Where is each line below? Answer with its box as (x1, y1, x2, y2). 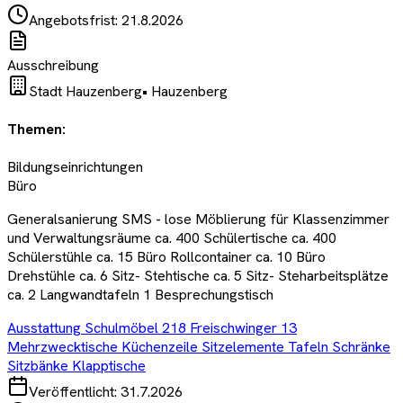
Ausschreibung (7, 55, 99, 75)
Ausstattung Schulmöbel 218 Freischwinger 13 (7, 318, 297, 338)
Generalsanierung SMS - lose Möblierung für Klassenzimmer (7, 210, 390, 229)
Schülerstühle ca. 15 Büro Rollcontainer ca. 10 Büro (7, 247, 326, 267)
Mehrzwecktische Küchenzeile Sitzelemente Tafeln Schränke (7, 337, 390, 357)
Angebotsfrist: (29, 10, 121, 30)
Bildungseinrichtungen (7, 157, 143, 177)
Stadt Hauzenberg (29, 81, 142, 101)
